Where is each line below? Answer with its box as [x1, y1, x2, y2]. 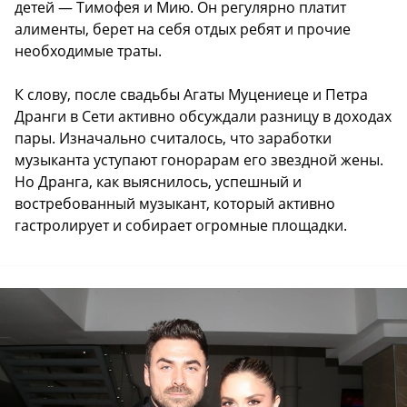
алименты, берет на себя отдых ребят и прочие [15, 19, 351, 40]
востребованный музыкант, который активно [15, 194, 335, 214]
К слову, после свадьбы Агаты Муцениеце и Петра [15, 84, 368, 105]
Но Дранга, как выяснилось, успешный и [15, 172, 302, 193]
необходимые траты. [15, 41, 162, 62]
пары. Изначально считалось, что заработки [15, 128, 332, 149]
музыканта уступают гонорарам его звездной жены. [15, 150, 383, 171]
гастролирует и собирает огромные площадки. [15, 215, 347, 236]
